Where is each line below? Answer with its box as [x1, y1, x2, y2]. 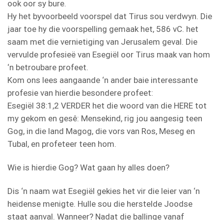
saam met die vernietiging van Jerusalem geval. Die [7, 36, 197, 47]
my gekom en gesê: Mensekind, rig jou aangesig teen [7, 113, 202, 123]
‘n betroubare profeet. [7, 62, 88, 72]
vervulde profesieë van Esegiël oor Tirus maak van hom [7, 49, 210, 59]
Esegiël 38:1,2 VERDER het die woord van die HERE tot [7, 100, 207, 110]
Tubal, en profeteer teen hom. [7, 138, 116, 149]
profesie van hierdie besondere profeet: [7, 87, 153, 98]
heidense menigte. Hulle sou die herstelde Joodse [7, 198, 192, 209]
